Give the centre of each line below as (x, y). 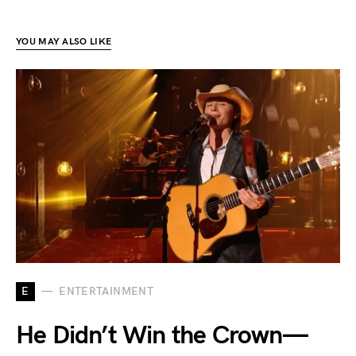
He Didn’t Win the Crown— (162, 335)
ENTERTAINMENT (106, 292)
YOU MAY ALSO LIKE (64, 41)
